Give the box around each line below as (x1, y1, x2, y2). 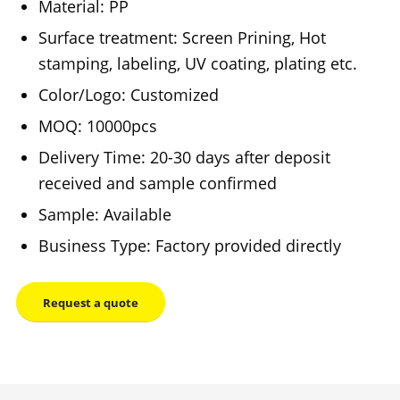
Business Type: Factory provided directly (37, 234, 341, 256)
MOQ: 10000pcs (37, 114, 157, 137)
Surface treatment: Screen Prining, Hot (37, 26, 326, 48)
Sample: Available (37, 203, 171, 225)
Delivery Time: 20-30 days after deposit (37, 146, 330, 168)
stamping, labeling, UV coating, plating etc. (37, 52, 357, 74)
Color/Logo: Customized (37, 83, 219, 105)
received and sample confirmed (37, 171, 277, 194)
